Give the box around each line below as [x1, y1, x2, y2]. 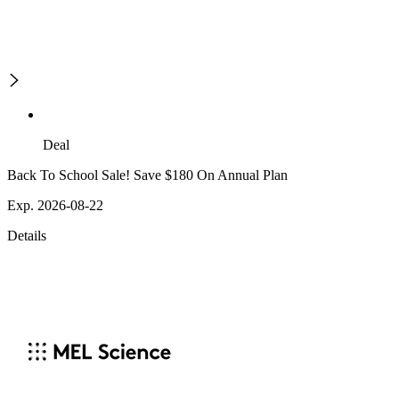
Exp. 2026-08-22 [7, 198, 103, 214]
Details [7, 228, 46, 244]
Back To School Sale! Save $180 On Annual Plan [7, 167, 288, 183]
